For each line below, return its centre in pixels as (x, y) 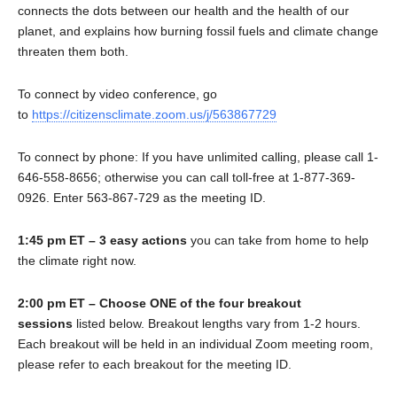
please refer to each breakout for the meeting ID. (155, 364)
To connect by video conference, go (117, 93)
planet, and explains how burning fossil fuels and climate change (198, 31)
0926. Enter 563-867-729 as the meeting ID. (142, 197)
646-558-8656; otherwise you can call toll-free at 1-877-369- (187, 177)
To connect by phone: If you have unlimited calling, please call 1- (198, 156)
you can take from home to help (278, 240)
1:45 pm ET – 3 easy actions (102, 240)
